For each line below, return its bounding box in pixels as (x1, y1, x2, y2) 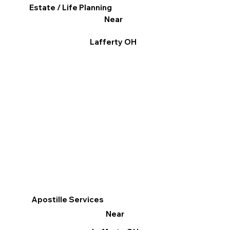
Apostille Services (31, 195, 104, 205)
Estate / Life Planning (29, 3, 112, 13)
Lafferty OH (90, 37, 137, 47)
